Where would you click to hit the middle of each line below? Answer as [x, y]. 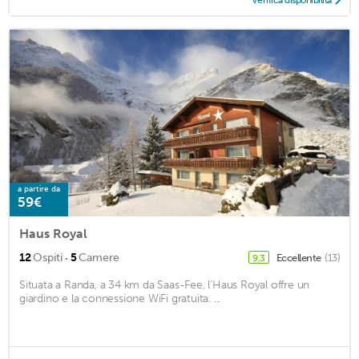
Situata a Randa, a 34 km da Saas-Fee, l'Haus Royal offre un [165, 285]
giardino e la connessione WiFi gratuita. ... [120, 299]
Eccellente [299, 258]
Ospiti [48, 258]
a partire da [39, 190]
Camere [99, 258]
